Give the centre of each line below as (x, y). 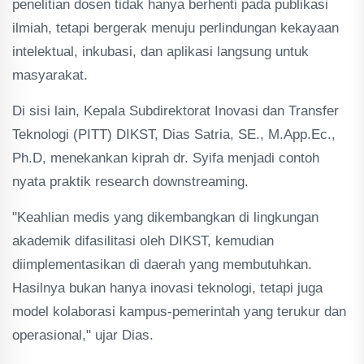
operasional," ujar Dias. (83, 335)
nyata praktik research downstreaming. (130, 182)
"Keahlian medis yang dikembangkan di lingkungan (165, 217)
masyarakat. (50, 75)
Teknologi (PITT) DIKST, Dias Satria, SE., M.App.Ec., (174, 134)
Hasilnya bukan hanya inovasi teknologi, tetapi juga (167, 288)
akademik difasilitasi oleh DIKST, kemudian (143, 241)
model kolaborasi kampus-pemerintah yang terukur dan (179, 312)
